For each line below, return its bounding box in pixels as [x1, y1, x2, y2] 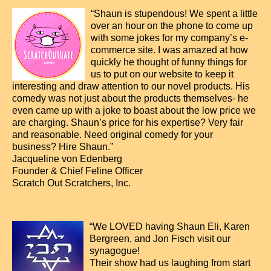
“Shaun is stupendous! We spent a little [91, 8, 258, 19]
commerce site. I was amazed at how [91, 45, 248, 55]
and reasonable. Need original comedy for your [12, 129, 213, 140]
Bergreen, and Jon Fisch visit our [90, 233, 230, 244]
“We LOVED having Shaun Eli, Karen [90, 221, 250, 232]
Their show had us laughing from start [90, 258, 250, 268]
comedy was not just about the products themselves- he [12, 93, 249, 103]
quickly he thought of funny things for [91, 57, 247, 67]
